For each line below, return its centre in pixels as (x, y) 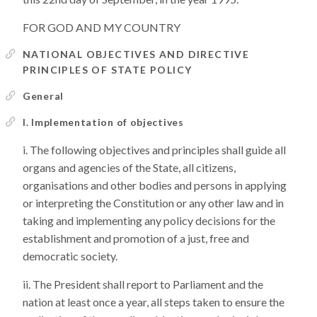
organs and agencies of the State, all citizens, (129, 167)
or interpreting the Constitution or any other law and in (153, 203)
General (43, 96)
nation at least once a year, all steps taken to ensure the (154, 302)
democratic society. (70, 256)
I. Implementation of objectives (103, 122)
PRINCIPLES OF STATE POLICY (108, 70)
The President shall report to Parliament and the (148, 284)
